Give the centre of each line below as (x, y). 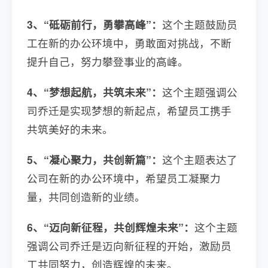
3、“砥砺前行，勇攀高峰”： (95, 24)
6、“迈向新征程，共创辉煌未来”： (111, 227)
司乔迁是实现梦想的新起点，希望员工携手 (129, 110)
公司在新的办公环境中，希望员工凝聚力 (124, 178)
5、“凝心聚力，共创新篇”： (95, 159)
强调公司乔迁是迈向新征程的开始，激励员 (129, 245)
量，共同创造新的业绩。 (86, 196)
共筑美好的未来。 (70, 129)
